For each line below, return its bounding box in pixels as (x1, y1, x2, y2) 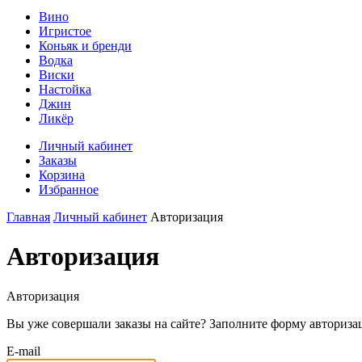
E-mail (6, 343, 40, 358)
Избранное (39, 183, 99, 196)
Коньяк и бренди (39, 39, 132, 53)
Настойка (39, 82, 91, 96)
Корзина (39, 168, 85, 182)
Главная (6, 210, 50, 224)
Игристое (39, 24, 91, 38)
